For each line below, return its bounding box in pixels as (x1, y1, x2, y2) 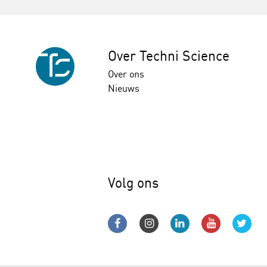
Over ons (108, 68, 145, 80)
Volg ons (108, 174, 159, 191)
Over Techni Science (108, 47, 230, 64)
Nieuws (108, 82, 140, 94)
